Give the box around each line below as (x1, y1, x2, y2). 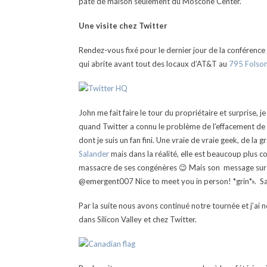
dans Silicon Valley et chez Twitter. (79, 215, 197, 224)
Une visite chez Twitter (79, 21, 167, 30)
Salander (79, 149, 109, 159)
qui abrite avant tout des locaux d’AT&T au (79, 59, 227, 69)
